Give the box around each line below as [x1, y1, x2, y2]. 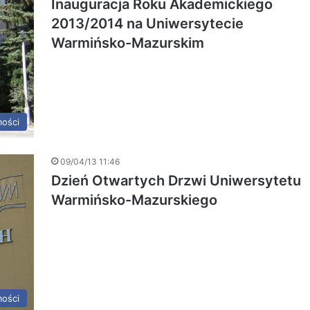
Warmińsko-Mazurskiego [51, 192, 217, 209]
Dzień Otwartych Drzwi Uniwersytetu [51, 172, 301, 190]
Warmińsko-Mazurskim [51, 35, 204, 51]
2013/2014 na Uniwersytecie [51, 15, 244, 32]
